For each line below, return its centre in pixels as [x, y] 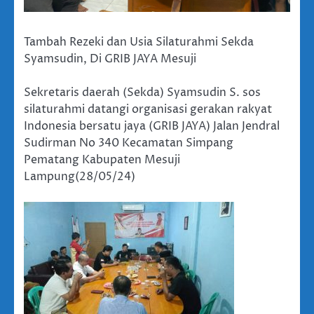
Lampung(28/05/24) [80, 176]
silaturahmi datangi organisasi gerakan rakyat [148, 109]
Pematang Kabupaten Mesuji [102, 159]
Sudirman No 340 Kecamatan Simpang [129, 143]
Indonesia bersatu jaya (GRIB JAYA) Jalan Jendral [152, 126]
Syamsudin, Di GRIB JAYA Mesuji [110, 59]
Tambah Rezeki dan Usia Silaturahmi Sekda [139, 42]
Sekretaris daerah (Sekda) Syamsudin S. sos [142, 92]
